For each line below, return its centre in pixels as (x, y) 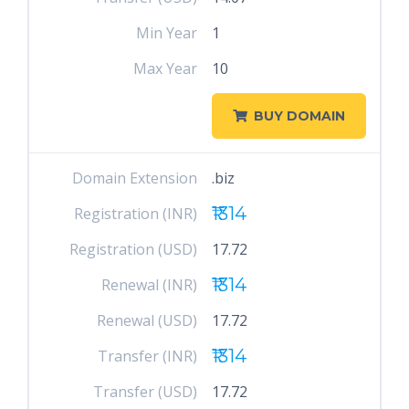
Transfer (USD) (146, 392)
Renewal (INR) (150, 285)
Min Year (167, 33)
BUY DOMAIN (299, 116)
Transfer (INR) (148, 356)
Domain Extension (135, 178)
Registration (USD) (134, 249)
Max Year (166, 68)
